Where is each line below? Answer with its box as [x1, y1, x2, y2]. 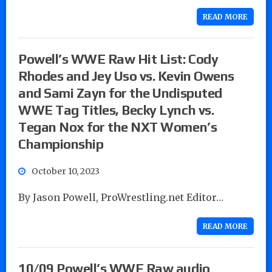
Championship [18, 135, 104, 152]
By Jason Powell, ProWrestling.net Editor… [18, 191, 223, 203]
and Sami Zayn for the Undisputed [18, 84, 222, 101]
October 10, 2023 [32, 165, 100, 177]
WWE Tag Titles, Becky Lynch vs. [18, 101, 214, 118]
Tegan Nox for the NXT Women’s [18, 118, 217, 135]
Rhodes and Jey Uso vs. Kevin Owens [18, 67, 234, 84]
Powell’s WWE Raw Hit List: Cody [18, 50, 219, 67]
